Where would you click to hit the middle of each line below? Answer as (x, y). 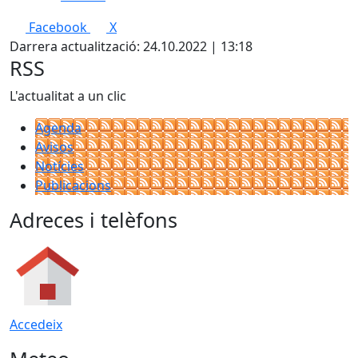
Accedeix (36, 324)
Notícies (60, 166)
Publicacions (73, 185)
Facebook (58, 27)
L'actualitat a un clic (68, 96)
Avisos (54, 147)
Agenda (58, 128)
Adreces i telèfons (93, 220)
